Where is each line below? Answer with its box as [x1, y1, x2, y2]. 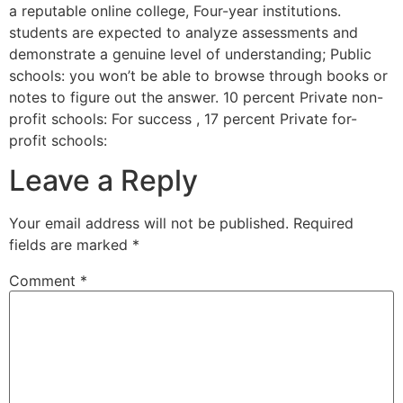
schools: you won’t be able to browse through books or [9, 67, 388, 85]
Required [293, 214, 354, 233]
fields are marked [9, 236, 132, 255]
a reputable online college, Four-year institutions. [9, 2, 341, 20]
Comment [9, 272, 80, 291]
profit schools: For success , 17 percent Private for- [9, 110, 357, 128]
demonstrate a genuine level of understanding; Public [9, 45, 372, 63]
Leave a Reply [9, 163, 198, 199]
